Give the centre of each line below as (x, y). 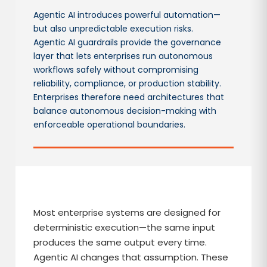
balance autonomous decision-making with (125, 111)
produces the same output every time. (120, 242)
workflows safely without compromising (116, 70)
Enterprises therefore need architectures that (129, 97)
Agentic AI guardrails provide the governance (128, 42)
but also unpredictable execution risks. (114, 29)
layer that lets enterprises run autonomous (123, 56)
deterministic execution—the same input (125, 227)
